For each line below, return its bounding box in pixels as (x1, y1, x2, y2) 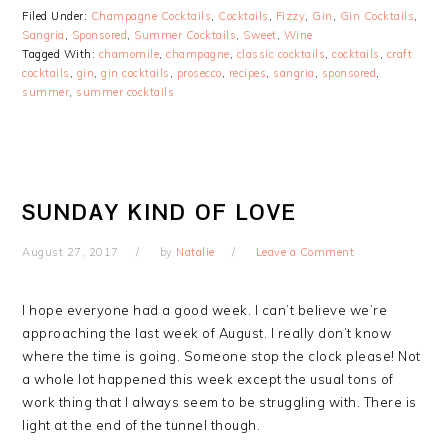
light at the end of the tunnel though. (22, 416, 261, 433)
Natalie (176, 244, 215, 259)
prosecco (176, 65, 222, 80)
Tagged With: (22, 46, 99, 61)
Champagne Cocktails (90, 8, 212, 23)
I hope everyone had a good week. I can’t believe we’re (22, 301, 388, 318)
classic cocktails (236, 46, 326, 61)
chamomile (98, 46, 160, 61)
